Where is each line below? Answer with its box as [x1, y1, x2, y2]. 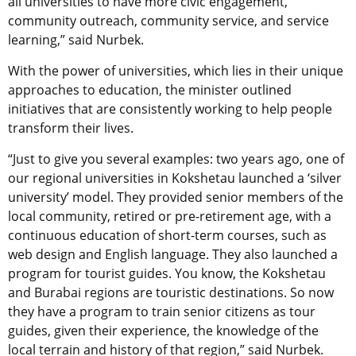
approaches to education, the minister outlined [8, 80, 292, 99]
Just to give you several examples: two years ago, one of [13, 149, 344, 168]
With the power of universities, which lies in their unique [8, 61, 343, 79]
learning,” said [8, 30, 96, 48]
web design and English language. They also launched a [8, 245, 338, 263]
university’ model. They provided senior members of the [8, 188, 343, 206]
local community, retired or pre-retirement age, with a [8, 207, 331, 225]
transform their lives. [8, 118, 133, 137]
